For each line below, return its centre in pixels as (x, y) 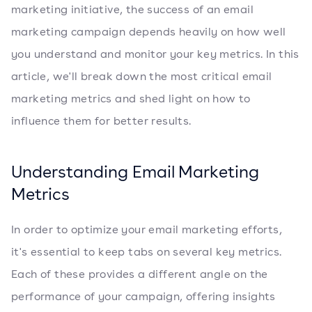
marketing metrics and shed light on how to (131, 99)
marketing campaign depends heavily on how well (149, 32)
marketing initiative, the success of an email (132, 9)
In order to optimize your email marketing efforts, (147, 229)
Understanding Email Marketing (135, 171)
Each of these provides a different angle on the (140, 274)
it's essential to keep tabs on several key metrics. (147, 252)
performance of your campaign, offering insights (143, 296)
